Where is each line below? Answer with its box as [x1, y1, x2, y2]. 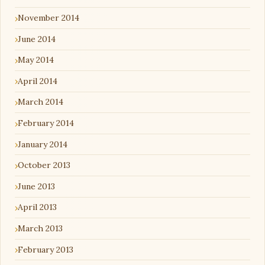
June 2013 [18, 180, 55, 192]
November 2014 [18, 12, 79, 24]
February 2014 [18, 118, 74, 129]
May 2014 [18, 54, 54, 66]
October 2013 [18, 160, 70, 171]
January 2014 [18, 138, 67, 150]
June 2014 [18, 33, 56, 44]
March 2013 [18, 223, 63, 234]
